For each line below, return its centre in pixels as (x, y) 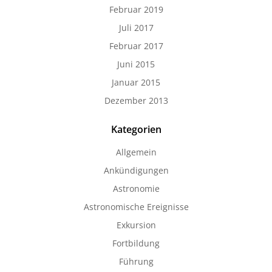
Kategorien (136, 129)
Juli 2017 (136, 28)
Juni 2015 (136, 64)
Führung (136, 261)
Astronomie (136, 189)
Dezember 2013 (136, 100)
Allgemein (136, 152)
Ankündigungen (136, 170)
